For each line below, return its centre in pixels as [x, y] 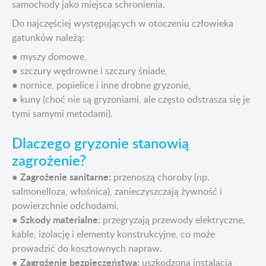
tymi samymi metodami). [62, 114]
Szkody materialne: [60, 220]
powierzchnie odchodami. [65, 206]
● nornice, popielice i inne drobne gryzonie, [101, 85]
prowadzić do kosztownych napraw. [87, 248]
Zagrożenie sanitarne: [66, 177]
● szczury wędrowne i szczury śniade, [90, 71]
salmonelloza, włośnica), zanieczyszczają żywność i [117, 191]
